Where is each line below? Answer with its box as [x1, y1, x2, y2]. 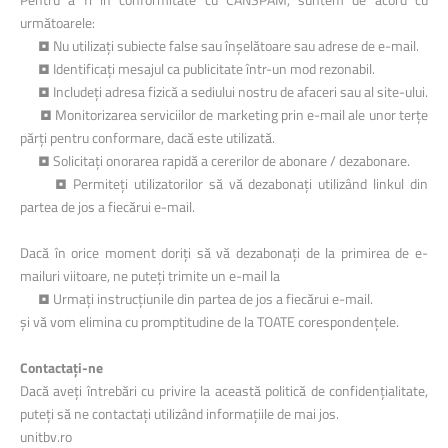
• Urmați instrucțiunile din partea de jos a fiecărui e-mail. [20, 288, 373, 309]
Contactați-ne [20, 357, 103, 378]
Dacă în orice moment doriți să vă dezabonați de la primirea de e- [20, 242, 428, 263]
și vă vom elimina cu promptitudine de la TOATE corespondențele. [20, 311, 399, 332]
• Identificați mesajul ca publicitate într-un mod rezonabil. [20, 58, 375, 79]
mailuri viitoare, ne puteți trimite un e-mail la [20, 265, 280, 286]
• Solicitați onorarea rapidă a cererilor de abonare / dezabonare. [20, 150, 410, 171]
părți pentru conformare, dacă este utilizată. [20, 127, 275, 148]
